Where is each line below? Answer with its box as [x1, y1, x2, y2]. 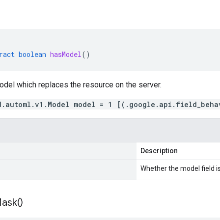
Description [140, 147, 178, 155]
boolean [19, 50, 46, 59]
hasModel [50, 50, 82, 59]
